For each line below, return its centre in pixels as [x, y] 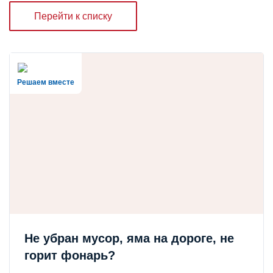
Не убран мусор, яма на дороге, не [129, 238]
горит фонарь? [70, 255]
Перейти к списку [73, 16]
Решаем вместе [46, 82]
